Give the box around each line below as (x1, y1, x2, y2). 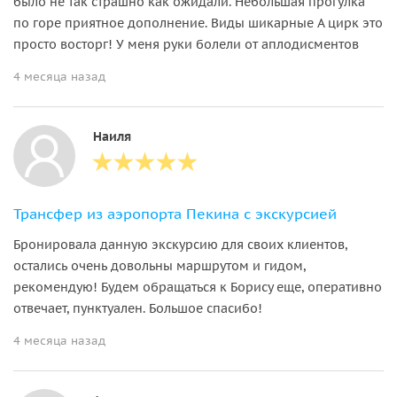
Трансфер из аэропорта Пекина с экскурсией (13, 204, 337, 222)
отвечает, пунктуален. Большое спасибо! (13, 300, 262, 316)
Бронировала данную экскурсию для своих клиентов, (13, 236, 347, 253)
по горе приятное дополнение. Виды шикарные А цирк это (13, 14, 383, 31)
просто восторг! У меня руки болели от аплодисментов (13, 35, 359, 52)
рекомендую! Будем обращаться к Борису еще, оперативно (13, 278, 382, 295)
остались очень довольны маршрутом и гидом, (13, 257, 306, 274)
